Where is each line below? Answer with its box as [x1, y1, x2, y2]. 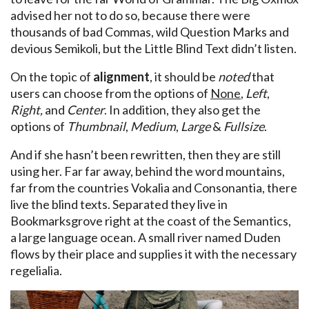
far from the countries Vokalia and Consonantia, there [10, 179, 297, 195]
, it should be [150, 68, 218, 84]
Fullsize [223, 118, 264, 134]
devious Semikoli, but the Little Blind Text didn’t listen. [10, 40, 297, 56]
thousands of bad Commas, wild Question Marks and [10, 23, 289, 39]
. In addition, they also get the [104, 101, 261, 117]
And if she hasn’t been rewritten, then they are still [10, 146, 281, 162]
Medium [130, 118, 176, 134]
